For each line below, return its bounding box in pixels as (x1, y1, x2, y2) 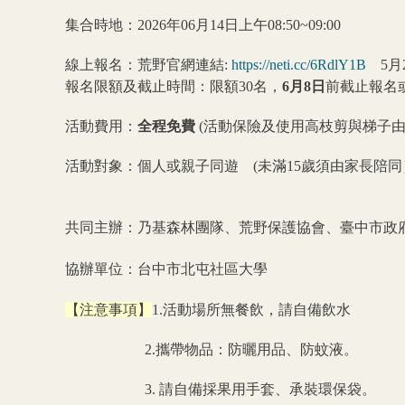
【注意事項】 (65, 302, 152, 317)
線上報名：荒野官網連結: (65, 57, 231, 72)
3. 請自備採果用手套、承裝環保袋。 (65, 381, 376, 397)
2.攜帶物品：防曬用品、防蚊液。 (65, 342, 358, 357)
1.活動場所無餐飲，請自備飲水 (152, 302, 351, 317)
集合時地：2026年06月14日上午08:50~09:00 (65, 17, 341, 33)
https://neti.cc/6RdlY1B (231, 57, 366, 72)
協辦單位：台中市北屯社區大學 (65, 261, 268, 277)
